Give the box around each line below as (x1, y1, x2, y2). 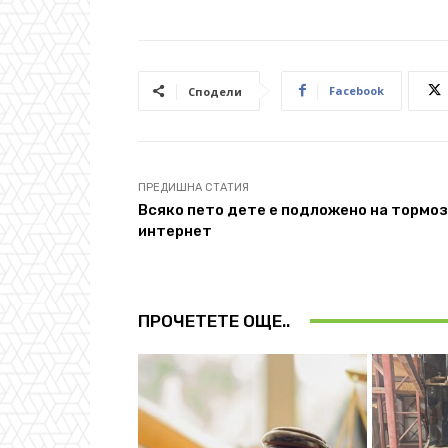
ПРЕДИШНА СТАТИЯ (138, 180, 249, 194)
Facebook (329, 82, 384, 98)
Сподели (188, 83, 242, 99)
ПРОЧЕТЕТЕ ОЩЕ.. (138, 310, 290, 331)
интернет (138, 221, 212, 240)
